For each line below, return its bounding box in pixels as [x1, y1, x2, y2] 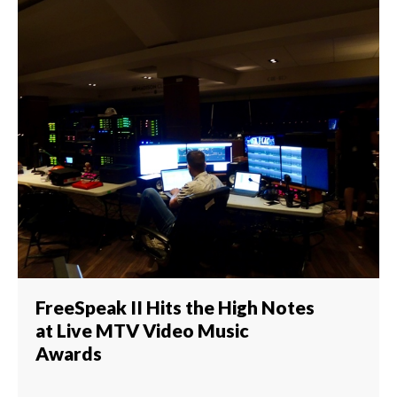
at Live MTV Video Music [35, 319, 249, 342]
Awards [35, 342, 102, 365]
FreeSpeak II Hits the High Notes [35, 296, 315, 319]
